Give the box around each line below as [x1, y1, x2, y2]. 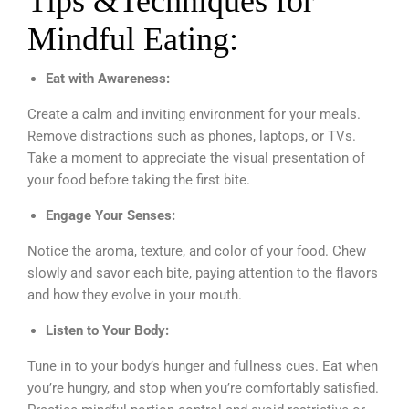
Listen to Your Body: [46, 321, 173, 339]
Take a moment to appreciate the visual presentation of [27, 149, 365, 166]
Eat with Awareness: [46, 69, 173, 87]
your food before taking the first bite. [27, 171, 250, 188]
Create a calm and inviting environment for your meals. [27, 105, 361, 122]
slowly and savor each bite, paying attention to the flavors [27, 264, 378, 281]
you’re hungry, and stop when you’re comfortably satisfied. [27, 379, 379, 396]
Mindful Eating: [27, 20, 238, 58]
